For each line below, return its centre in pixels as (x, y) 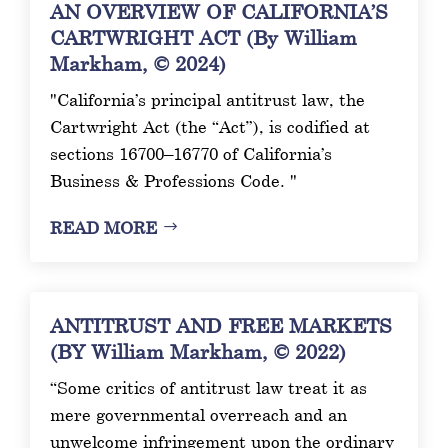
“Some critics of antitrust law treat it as (209, 387)
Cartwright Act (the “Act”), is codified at (210, 126)
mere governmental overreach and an (199, 414)
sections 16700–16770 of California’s (191, 153)
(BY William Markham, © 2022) (198, 350)
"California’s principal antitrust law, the (208, 99)
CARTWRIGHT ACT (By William (204, 36)
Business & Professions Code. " (174, 180)
